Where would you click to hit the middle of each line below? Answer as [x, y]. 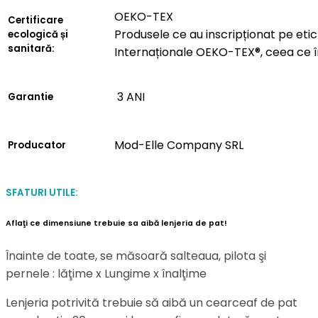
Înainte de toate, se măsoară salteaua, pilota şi [136, 256]
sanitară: [31, 48]
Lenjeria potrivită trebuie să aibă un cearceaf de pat [152, 302]
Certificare [35, 20]
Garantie [31, 97]
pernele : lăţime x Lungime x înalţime [106, 273]
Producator [37, 145]
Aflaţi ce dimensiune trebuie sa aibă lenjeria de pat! [116, 223]
